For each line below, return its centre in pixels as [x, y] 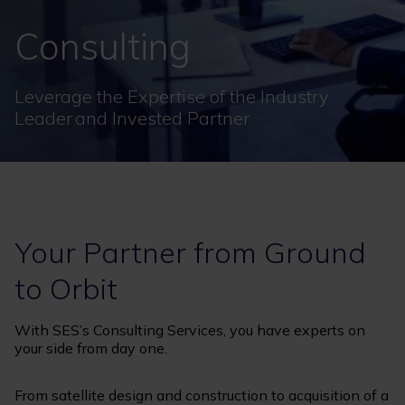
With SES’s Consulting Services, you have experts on [190, 330]
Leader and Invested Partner [134, 118]
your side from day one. [93, 348]
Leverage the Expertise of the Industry [172, 97]
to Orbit [71, 289]
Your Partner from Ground [190, 253]
